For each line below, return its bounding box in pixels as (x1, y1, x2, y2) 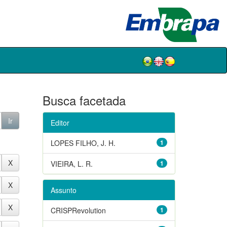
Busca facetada (42, 91, 126, 109)
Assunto (50, 184, 77, 195)
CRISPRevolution (50, 205, 106, 215)
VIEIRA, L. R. (50, 158, 93, 169)
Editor (50, 117, 69, 128)
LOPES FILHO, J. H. (50, 137, 116, 148)
